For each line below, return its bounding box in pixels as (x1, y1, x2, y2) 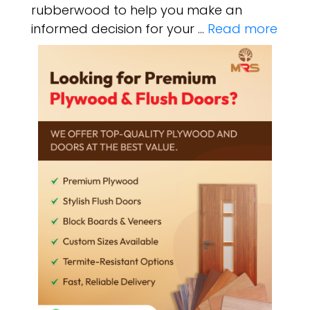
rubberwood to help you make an (31, 1, 242, 19)
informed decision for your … (31, 20, 208, 37)
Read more (208, 20, 277, 37)
